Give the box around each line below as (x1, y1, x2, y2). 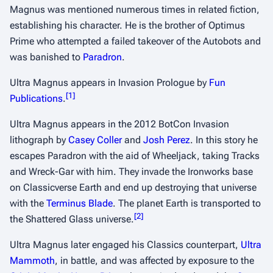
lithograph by (10, 134, 68, 146)
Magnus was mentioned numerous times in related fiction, (10, 4, 260, 15)
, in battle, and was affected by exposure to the (55, 255, 254, 266)
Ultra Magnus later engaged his (10, 239, 147, 250)
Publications (10, 93, 63, 104)
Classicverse (23, 182, 77, 193)
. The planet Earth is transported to (113, 197, 261, 209)
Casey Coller (68, 134, 122, 146)
